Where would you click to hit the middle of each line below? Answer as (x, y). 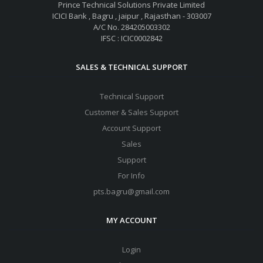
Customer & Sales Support (131, 112)
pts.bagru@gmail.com (131, 192)
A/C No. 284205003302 (131, 27)
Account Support (131, 128)
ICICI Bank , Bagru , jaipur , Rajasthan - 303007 (131, 16)
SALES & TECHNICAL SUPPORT (131, 67)
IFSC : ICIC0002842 (131, 38)
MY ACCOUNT (131, 220)
